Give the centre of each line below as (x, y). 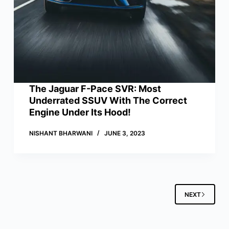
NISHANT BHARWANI (61, 133)
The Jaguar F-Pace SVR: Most (95, 89)
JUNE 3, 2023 (124, 133)
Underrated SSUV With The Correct (108, 101)
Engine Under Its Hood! (80, 112)
